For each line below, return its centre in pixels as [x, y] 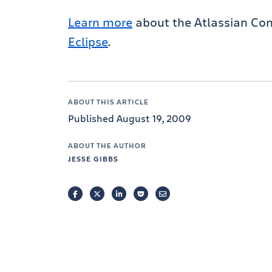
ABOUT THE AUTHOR [107, 145]
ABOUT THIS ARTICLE [108, 101]
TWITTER [115, 194]
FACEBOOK [97, 194]
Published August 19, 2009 [130, 118]
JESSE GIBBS [93, 158]
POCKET [157, 194]
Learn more [100, 22]
